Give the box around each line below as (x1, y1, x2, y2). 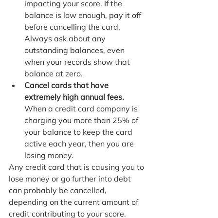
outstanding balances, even (24, 45, 127, 55)
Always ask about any (24, 34, 108, 44)
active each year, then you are (24, 139, 136, 149)
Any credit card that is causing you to (9, 162, 146, 172)
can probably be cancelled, (9, 185, 109, 196)
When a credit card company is (24, 104, 140, 114)
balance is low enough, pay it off (24, 10, 143, 20)
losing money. (24, 150, 75, 161)
